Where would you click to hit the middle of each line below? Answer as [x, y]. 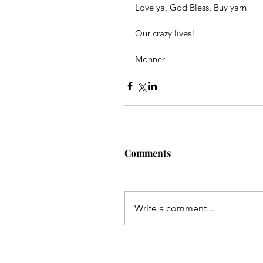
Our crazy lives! [165, 33]
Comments [148, 153]
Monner [150, 59]
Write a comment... [174, 208]
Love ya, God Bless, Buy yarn [191, 7]
